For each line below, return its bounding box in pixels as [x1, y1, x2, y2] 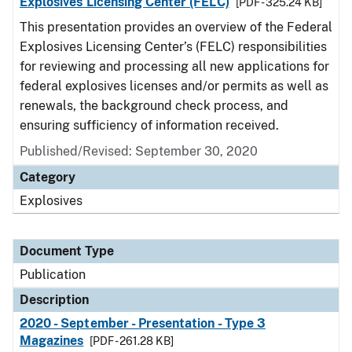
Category [20, 170, 75, 185]
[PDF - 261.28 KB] [90, 335, 174, 347]
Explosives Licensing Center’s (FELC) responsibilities [20, 39, 327, 54]
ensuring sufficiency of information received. [20, 118, 279, 133]
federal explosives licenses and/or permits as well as [20, 79, 328, 93]
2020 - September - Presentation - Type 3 [20, 316, 266, 331]
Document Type [20, 244, 114, 258]
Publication [20, 267, 86, 282]
